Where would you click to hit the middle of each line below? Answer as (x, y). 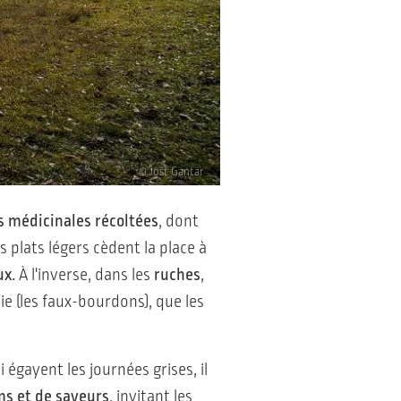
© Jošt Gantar (171, 172)
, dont (179, 222)
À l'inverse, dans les (85, 275)
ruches (177, 275)
